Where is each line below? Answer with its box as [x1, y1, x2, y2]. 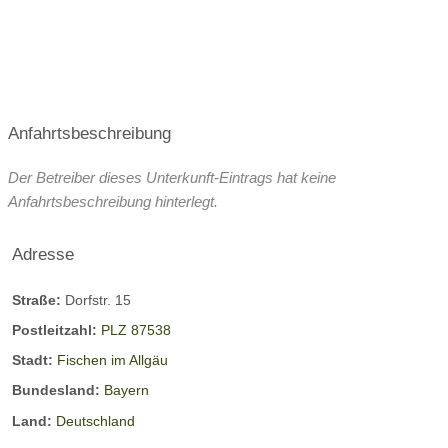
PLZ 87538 [101, 321, 171, 338]
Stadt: [12, 352, 57, 369]
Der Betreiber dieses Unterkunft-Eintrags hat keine [8, 168, 336, 186]
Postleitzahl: [12, 321, 101, 338]
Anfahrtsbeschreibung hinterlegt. [8, 192, 218, 210]
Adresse [12, 243, 74, 264]
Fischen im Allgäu [57, 352, 168, 369]
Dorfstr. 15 [65, 291, 131, 308]
